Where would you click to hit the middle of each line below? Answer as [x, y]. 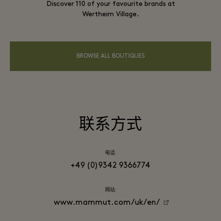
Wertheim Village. [110, 14]
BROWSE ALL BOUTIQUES [110, 56]
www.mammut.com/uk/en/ [107, 203]
